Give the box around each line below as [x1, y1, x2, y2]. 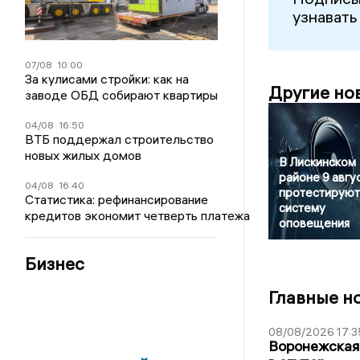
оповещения [278, 215, 350, 231]
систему [278, 200, 325, 216]
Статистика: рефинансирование [25, 190, 209, 207]
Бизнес [25, 252, 85, 275]
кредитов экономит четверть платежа [25, 207, 251, 223]
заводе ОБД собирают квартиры [25, 86, 219, 103]
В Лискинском [278, 154, 356, 170]
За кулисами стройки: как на [25, 70, 190, 87]
